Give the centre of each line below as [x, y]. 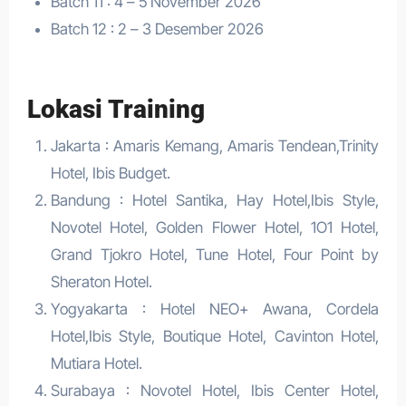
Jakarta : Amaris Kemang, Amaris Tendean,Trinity [215, 145]
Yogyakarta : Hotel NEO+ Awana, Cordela [215, 309]
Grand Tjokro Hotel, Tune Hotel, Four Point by [215, 254]
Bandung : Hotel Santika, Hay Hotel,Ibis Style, [215, 200]
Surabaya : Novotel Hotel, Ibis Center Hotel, [215, 390]
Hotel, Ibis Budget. [110, 173]
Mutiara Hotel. [96, 363]
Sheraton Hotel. [101, 281]
